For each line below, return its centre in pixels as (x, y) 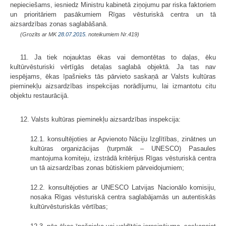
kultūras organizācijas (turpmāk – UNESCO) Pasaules (123, 148)
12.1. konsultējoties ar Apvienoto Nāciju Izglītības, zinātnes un (123, 139)
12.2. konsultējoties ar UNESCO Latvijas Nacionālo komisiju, (123, 187)
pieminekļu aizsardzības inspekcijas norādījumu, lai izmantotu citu (113, 86)
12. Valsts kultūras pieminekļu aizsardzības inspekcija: (100, 119)
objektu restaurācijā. (40, 95)
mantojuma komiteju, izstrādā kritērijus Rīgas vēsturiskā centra (123, 158)
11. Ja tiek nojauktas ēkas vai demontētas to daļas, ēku (118, 57)
